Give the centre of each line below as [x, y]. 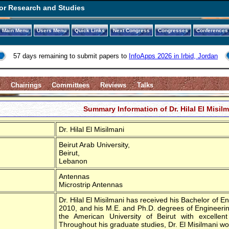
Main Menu [15, 30]
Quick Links [89, 30]
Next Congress [131, 30]
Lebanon [73, 161]
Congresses [173, 30]
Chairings [26, 85]
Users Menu [51, 30]
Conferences [212, 30]
